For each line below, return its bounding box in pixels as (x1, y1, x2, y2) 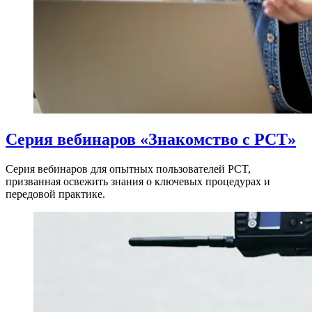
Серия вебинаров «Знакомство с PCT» (6, 130, 296, 148)
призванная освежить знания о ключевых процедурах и (6, 175, 270, 187)
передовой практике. (6, 187, 105, 200)
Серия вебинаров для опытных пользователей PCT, (6, 162, 251, 175)
